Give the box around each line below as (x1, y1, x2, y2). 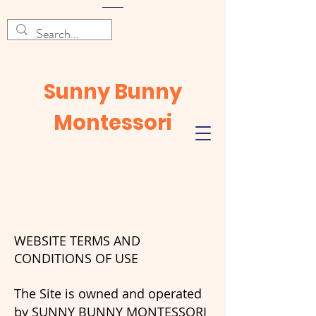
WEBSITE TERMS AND (14, 232, 140, 249)
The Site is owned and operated (14, 285, 202, 302)
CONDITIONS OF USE (14, 250, 138, 267)
